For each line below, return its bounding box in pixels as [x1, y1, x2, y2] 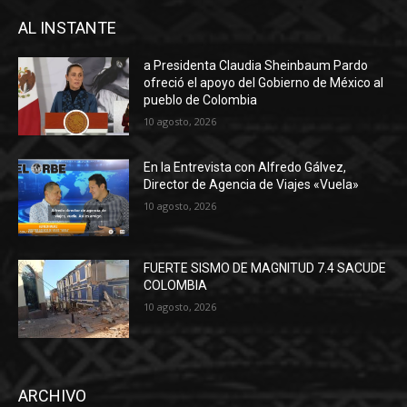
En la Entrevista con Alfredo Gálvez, [144, 159, 347, 174]
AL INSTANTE [18, 17, 116, 37]
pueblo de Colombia [144, 92, 258, 107]
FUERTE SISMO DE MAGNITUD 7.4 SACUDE [144, 261, 387, 276]
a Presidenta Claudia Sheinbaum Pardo [144, 57, 369, 73]
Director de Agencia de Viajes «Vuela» [144, 176, 360, 192]
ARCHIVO [18, 385, 86, 405]
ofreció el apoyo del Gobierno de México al [144, 74, 384, 90]
